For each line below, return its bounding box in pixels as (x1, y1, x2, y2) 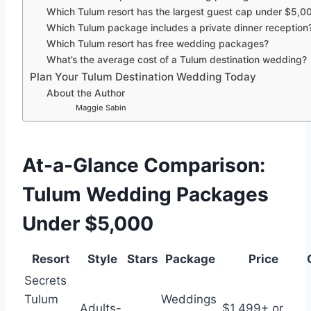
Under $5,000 (22, 212, 153, 236)
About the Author (47, 87, 126, 99)
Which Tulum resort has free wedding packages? (47, 38, 269, 50)
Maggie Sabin (75, 103, 126, 113)
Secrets (24, 274, 67, 288)
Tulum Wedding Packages (22, 183, 269, 207)
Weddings (161, 292, 217, 307)
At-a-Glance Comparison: (22, 153, 265, 178)
